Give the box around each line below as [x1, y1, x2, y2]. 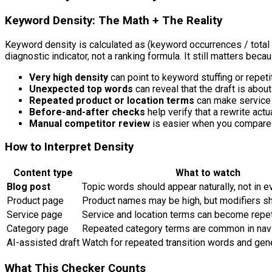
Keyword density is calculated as [5, 38, 148, 50]
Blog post [7, 180, 50, 192]
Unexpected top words [29, 83, 133, 95]
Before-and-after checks [29, 106, 145, 118]
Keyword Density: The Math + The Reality [5, 13, 222, 27]
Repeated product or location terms [29, 94, 194, 106]
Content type [13, 166, 73, 178]
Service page [7, 208, 63, 220]
